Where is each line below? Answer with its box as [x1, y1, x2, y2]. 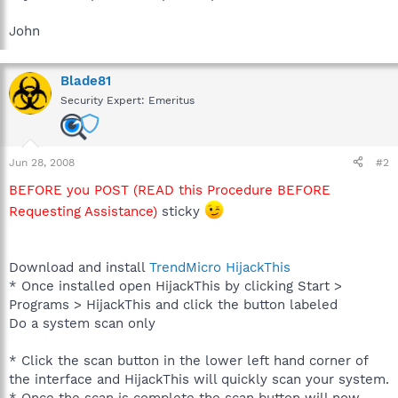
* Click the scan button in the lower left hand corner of [9, 352, 368, 369]
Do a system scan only [9, 314, 155, 331]
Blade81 [60, 72, 111, 89]
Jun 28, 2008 [9, 155, 75, 169]
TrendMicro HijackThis [149, 259, 291, 275]
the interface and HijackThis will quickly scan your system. [9, 370, 389, 387]
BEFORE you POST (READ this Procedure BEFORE [9, 181, 330, 198]
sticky [157, 203, 204, 219]
